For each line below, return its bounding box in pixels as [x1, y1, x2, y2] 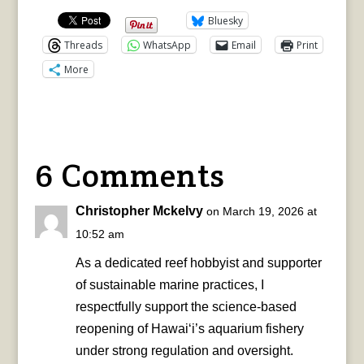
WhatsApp [142, 37, 191, 52]
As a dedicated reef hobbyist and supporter [75, 256, 322, 271]
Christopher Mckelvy [75, 204, 203, 219]
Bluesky [207, 13, 243, 28]
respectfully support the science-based [75, 300, 297, 314]
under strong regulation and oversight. [75, 344, 293, 358]
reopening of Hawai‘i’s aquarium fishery [75, 322, 304, 336]
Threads [63, 37, 102, 52]
